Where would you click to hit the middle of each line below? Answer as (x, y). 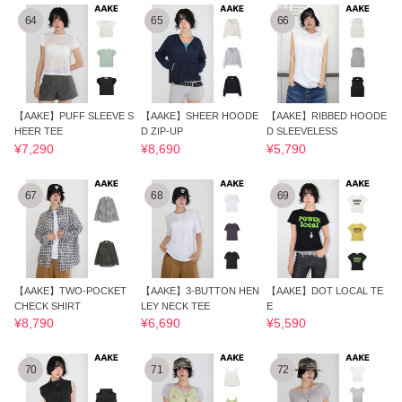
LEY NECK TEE (175, 306)
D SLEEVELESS (302, 131)
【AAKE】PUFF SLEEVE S (74, 116)
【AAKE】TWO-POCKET (71, 290)
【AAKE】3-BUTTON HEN (200, 290)
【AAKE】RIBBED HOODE (327, 116)
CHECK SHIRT (48, 306)
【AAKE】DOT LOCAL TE (325, 290)
